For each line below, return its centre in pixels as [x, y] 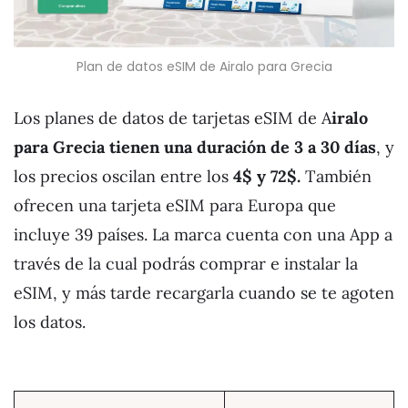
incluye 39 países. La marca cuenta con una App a [203, 234]
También [338, 176]
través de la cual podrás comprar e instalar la [186, 263]
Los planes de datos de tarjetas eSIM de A [173, 117]
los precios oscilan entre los [123, 176]
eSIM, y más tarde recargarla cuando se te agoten [204, 292]
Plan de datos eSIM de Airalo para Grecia [204, 66]
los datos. [50, 321]
